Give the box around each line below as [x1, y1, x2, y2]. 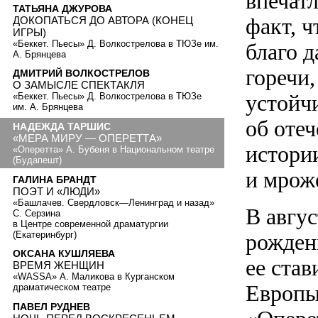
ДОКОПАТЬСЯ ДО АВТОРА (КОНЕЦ [13, 13, 193, 26]
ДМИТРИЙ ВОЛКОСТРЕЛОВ [13, 67, 150, 79]
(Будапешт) [13, 155, 62, 166]
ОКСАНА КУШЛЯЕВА [13, 248, 115, 260]
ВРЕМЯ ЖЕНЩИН [13, 259, 104, 272]
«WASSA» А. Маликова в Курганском [13, 271, 175, 283]
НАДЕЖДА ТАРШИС [13, 121, 111, 133]
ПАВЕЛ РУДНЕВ [13, 300, 90, 312]
